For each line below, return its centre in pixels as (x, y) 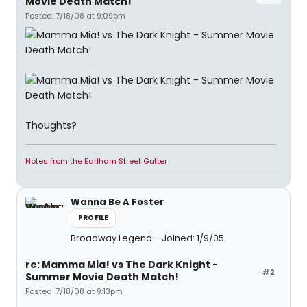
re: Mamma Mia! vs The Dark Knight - (122, 265)
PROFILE (94, 218)
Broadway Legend (112, 238)
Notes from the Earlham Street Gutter (96, 161)
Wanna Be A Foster (117, 202)
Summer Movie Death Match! (102, 277)
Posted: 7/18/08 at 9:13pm (74, 291)
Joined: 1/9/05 (193, 238)
